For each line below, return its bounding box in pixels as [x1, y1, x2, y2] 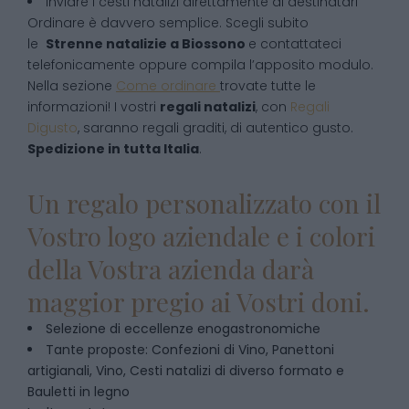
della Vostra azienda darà [27, 252, 314, 286]
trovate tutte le [220, 77, 316, 95]
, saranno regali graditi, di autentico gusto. [78, 119, 353, 137]
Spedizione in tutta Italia [27, 140, 199, 158]
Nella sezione [27, 77, 116, 95]
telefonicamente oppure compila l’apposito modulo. [27, 56, 373, 74]
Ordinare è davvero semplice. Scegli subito [27, 14, 309, 32]
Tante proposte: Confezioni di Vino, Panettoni [46, 341, 334, 359]
